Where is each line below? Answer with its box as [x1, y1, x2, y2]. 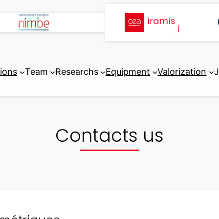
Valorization [157, 66, 207, 77]
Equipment [106, 66, 151, 77]
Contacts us [55, 122, 164, 148]
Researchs [55, 66, 98, 77]
